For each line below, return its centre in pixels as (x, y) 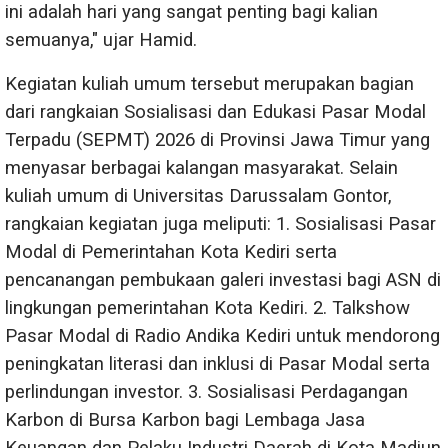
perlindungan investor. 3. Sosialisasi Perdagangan (206, 392)
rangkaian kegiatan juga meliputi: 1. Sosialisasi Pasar (220, 224)
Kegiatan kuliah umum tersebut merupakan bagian (209, 84)
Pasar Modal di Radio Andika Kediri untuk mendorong (222, 336)
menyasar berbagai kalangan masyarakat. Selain (201, 168)
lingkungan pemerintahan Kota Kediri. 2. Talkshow (207, 308)
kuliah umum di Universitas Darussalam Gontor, (198, 196)
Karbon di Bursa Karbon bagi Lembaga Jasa (185, 420)
